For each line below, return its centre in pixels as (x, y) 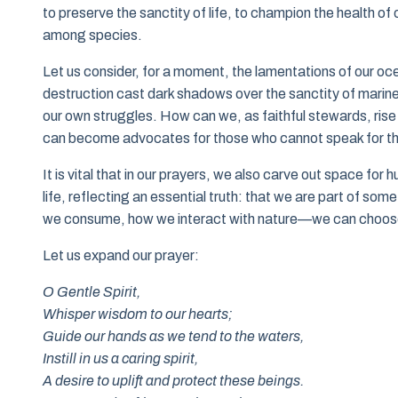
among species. (92, 36)
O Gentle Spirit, (92, 292)
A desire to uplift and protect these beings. (173, 381)
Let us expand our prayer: (121, 256)
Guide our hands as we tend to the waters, (173, 337)
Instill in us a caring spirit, (120, 359)
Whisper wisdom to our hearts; (138, 314)
